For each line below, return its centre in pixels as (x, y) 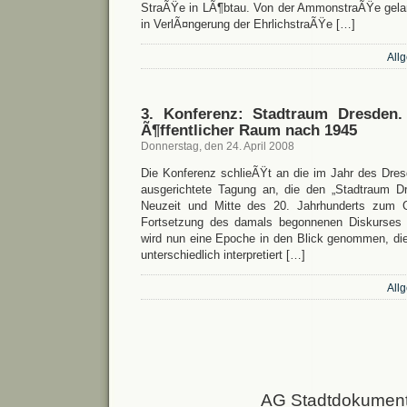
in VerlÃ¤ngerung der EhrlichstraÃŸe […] (248, 24)
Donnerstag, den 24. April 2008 (218, 146)
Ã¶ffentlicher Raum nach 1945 (249, 130)
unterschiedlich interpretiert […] (223, 255)
